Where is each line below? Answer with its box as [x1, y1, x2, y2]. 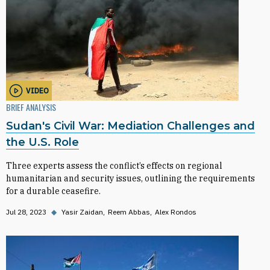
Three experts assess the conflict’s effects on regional [6, 160, 222, 171]
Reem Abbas [108, 207, 150, 216]
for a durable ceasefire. [6, 186, 101, 196]
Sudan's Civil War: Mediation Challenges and [6, 119, 255, 133]
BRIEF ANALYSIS [6, 101, 56, 113]
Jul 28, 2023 [6, 207, 46, 216]
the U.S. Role [6, 136, 79, 149]
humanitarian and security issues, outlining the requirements [6, 173, 255, 184]
